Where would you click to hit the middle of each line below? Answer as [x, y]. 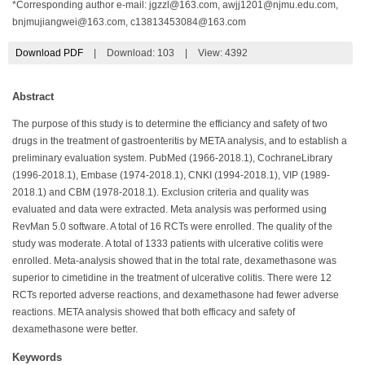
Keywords [37, 357]
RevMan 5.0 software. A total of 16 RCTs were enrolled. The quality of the [172, 226]
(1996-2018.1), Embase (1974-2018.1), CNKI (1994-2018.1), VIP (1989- [171, 175]
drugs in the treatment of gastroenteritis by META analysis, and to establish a [180, 141]
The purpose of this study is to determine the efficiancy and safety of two [170, 123]
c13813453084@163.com [188, 22]
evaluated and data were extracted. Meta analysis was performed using [169, 209]
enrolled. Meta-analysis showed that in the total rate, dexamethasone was [174, 260]
